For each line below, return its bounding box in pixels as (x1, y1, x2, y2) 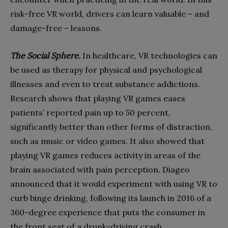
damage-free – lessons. (10, 22, 102, 33)
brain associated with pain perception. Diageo (10, 164, 190, 175)
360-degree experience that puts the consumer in (10, 207, 205, 217)
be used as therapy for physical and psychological (10, 64, 202, 75)
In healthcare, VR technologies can (80, 50, 217, 61)
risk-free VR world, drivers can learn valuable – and (10, 8, 209, 19)
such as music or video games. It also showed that (10, 135, 205, 146)
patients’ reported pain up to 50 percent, (10, 107, 170, 118)
